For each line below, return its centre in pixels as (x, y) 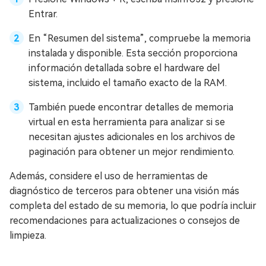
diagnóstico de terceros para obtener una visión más (124, 191)
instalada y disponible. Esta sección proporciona (133, 53)
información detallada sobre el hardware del (124, 68)
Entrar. (43, 14)
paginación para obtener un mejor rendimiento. (132, 152)
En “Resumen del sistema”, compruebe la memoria (140, 38)
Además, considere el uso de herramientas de (109, 176)
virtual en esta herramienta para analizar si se (127, 122)
